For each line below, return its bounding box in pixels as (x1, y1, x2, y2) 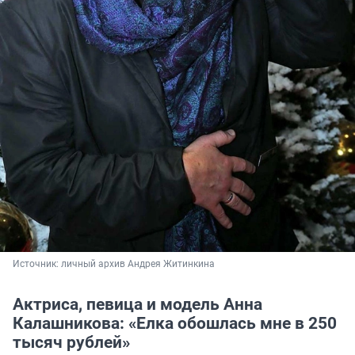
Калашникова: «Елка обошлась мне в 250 (13, 313, 337, 333)
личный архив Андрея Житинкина (61, 258, 215, 269)
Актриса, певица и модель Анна (13, 294, 262, 314)
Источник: (13, 258, 61, 269)
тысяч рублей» (13, 332, 130, 352)
